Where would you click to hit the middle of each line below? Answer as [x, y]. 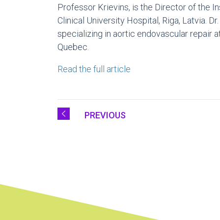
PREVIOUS [105, 115]
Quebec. [73, 47]
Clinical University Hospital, [110, 20]
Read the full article [95, 69]
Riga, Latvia [184, 20]
